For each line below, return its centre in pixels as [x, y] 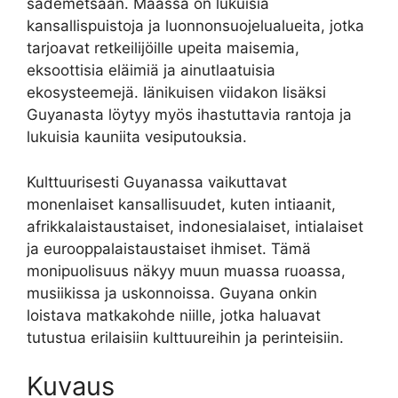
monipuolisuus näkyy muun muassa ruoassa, [186, 271]
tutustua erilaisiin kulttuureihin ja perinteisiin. [185, 337]
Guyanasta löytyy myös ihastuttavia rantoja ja [189, 115]
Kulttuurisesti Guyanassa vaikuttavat [157, 182]
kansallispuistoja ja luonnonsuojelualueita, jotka [195, 26]
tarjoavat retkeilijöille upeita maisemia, [163, 48]
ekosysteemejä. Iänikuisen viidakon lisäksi [176, 93]
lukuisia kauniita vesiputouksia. [137, 137]
